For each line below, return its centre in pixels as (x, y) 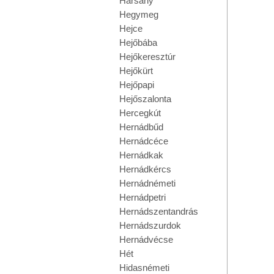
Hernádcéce (144, 141)
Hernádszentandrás (159, 211)
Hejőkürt (136, 71)
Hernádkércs (145, 169)
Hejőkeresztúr (147, 57)
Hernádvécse (146, 239)
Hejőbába (138, 43)
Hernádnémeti (147, 183)
